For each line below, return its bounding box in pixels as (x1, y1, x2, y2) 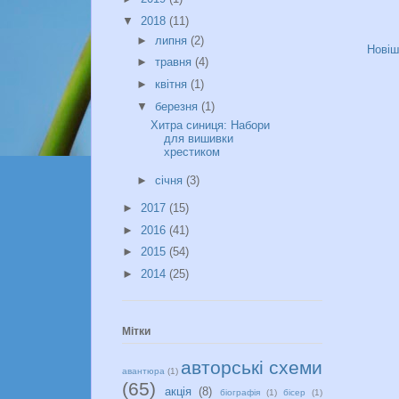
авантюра (122, 365, 165, 376)
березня (154, 99, 201, 113)
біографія (219, 387, 260, 397)
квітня (154, 77, 191, 92)
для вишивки (164, 132, 234, 146)
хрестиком (164, 145, 221, 159)
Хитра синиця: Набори (151, 118, 271, 133)
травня (154, 55, 195, 69)
